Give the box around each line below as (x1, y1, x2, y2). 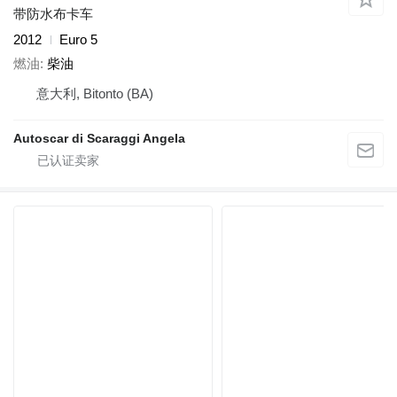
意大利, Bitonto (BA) (36, 85, 153, 101)
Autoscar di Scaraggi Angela (13, 130, 185, 145)
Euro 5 (59, 32, 97, 48)
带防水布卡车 (13, 6, 93, 22)
